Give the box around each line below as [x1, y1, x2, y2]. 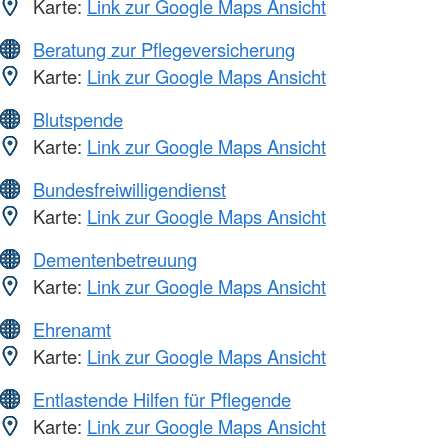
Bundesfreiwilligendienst [33, 176, 226, 203]
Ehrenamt [33, 316, 111, 343]
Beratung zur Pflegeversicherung [33, 36, 295, 63]
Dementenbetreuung [33, 246, 197, 273]
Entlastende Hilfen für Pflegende [33, 386, 291, 413]
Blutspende [33, 106, 123, 133]
